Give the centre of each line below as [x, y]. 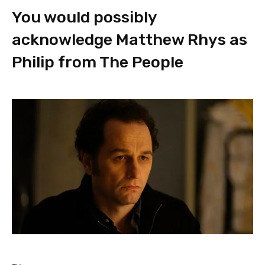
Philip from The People [98, 62]
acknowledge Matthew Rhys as [130, 39]
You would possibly [84, 17]
